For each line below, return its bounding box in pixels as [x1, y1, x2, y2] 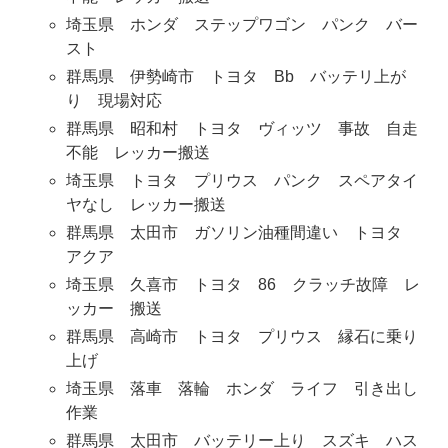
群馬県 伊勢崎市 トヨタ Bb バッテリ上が [65, 68, 406, 86]
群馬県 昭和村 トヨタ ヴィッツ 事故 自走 [65, 120, 418, 138]
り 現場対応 [65, 92, 162, 110]
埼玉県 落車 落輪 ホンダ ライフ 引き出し [65, 380, 418, 398]
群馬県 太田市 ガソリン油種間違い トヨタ [65, 224, 418, 242]
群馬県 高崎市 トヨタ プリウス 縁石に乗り [65, 328, 418, 346]
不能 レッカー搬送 [65, 144, 210, 162]
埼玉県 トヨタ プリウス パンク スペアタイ [65, 172, 418, 190]
